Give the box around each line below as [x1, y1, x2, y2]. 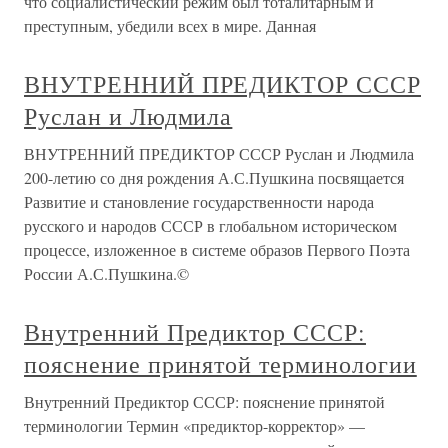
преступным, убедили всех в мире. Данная [24, 15, 316, 36]
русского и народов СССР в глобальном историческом [24, 215, 397, 236]
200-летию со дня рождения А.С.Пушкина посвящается [24, 167, 404, 188]
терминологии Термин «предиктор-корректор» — [24, 415, 365, 436]
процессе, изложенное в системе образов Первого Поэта [24, 239, 410, 260]
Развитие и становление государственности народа [24, 191, 374, 212]
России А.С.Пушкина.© [24, 263, 189, 284]
